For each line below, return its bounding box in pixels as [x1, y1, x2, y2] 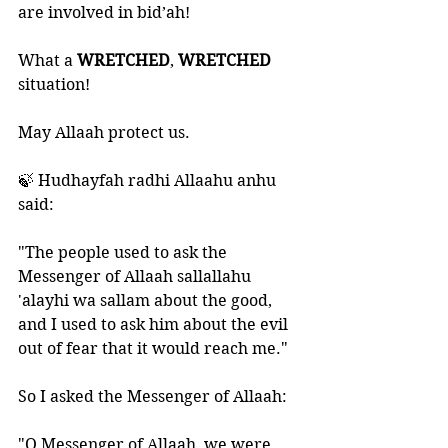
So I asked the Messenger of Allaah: [18, 387, 291, 406]
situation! [18, 75, 90, 94]
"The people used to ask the [18, 243, 231, 262]
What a [18, 51, 77, 70]
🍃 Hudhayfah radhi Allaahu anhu [18, 171, 280, 190]
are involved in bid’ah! [18, 3, 190, 22]
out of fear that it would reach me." [18, 339, 292, 358]
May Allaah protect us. [18, 123, 194, 142]
